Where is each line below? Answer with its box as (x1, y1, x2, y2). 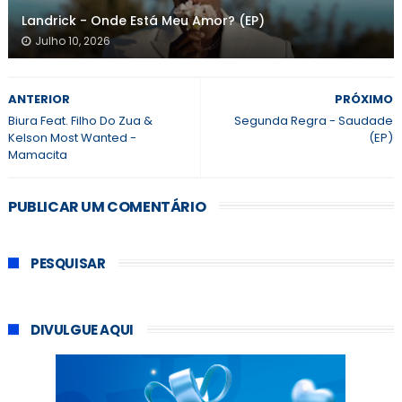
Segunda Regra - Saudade (234, 112, 394, 130)
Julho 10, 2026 (34, 33, 110, 49)
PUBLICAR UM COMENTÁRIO (7, 197, 206, 218)
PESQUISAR (30, 254, 106, 274)
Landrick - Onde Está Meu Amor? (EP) (21, 12, 265, 31)
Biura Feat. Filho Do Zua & (7, 112, 153, 130)
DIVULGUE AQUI (30, 320, 134, 340)
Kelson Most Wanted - (7, 129, 136, 147)
